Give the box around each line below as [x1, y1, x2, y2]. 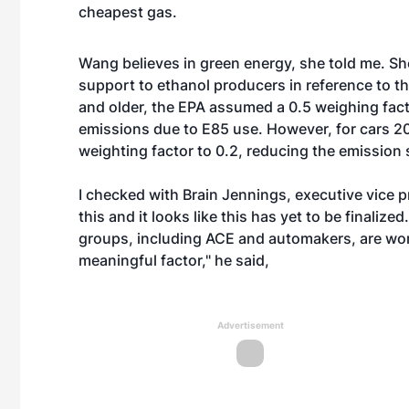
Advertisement [216, 320, 284, 330]
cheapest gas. [79, 3, 181, 21]
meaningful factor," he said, [79, 251, 273, 269]
